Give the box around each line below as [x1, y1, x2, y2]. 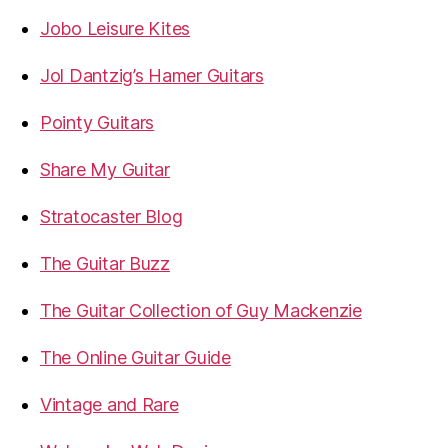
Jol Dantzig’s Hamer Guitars [40, 65, 264, 87]
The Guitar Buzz [40, 253, 170, 275]
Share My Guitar [40, 159, 170, 181]
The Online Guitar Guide [40, 347, 231, 369]
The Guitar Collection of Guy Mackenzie [40, 300, 362, 322]
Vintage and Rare [40, 394, 179, 416]
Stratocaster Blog [40, 206, 183, 228]
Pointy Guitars [40, 112, 155, 134]
